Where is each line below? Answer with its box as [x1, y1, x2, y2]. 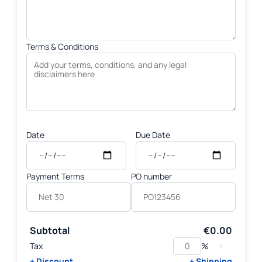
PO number [131, 170, 172, 182]
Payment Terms [26, 170, 84, 182]
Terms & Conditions [26, 40, 98, 52]
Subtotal [30, 223, 70, 237]
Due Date [136, 129, 170, 140]
